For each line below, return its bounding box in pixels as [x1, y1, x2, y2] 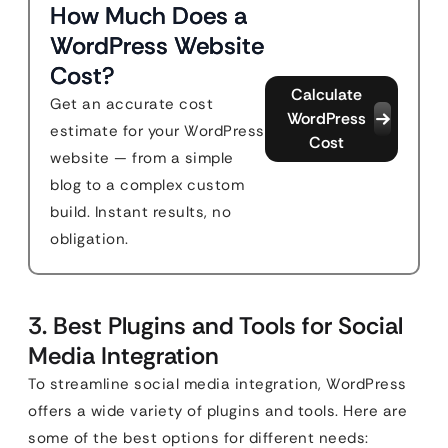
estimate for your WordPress [50, 121, 265, 141]
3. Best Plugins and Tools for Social [28, 310, 403, 341]
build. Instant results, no [50, 202, 231, 222]
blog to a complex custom [50, 175, 244, 195]
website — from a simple [50, 148, 234, 168]
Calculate [290, 84, 362, 105]
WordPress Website [50, 30, 264, 61]
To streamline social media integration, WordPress [28, 374, 407, 394]
